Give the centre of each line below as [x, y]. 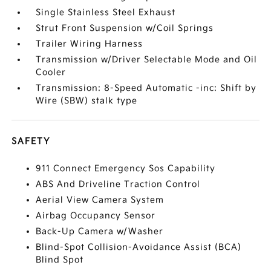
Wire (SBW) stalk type [87, 101]
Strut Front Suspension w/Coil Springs [125, 28]
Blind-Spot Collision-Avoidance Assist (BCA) [139, 247]
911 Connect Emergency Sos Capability [126, 168]
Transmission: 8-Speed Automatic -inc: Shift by [146, 88]
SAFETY [31, 141]
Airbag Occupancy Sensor [96, 216]
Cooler [51, 72]
